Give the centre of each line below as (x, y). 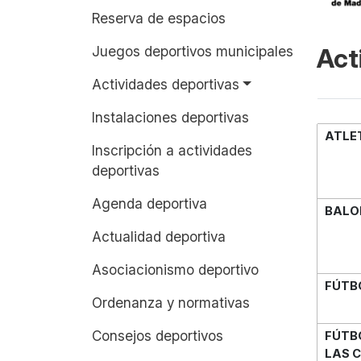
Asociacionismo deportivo (175, 269)
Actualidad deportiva (159, 236)
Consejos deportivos (158, 335)
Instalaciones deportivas (170, 117)
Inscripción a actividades (172, 150)
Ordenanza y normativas (171, 302)
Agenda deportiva (149, 203)
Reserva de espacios (159, 18)
